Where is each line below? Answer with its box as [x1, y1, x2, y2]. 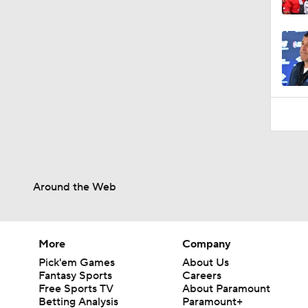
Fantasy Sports [38, 268, 112, 283]
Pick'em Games [38, 255, 115, 269]
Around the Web [33, 179, 116, 194]
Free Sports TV [38, 281, 113, 296]
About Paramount [182, 281, 271, 296]
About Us [182, 255, 230, 269]
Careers [182, 268, 222, 283]
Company [182, 236, 232, 251]
